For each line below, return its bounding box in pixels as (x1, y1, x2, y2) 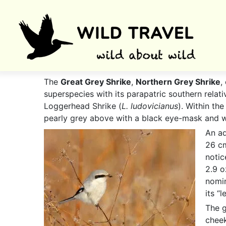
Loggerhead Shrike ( (44, 101, 122, 111)
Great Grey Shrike (61, 77, 131, 87)
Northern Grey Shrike (136, 77, 220, 87)
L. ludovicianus (122, 101, 178, 111)
